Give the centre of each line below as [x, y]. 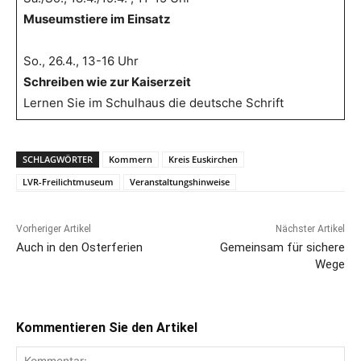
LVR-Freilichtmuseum [68, 182]
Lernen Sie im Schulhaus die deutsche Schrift [153, 103]
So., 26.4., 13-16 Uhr [81, 61]
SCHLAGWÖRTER [58, 160]
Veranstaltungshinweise [180, 182]
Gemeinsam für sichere [282, 248]
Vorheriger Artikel [54, 229]
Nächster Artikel [310, 229]
